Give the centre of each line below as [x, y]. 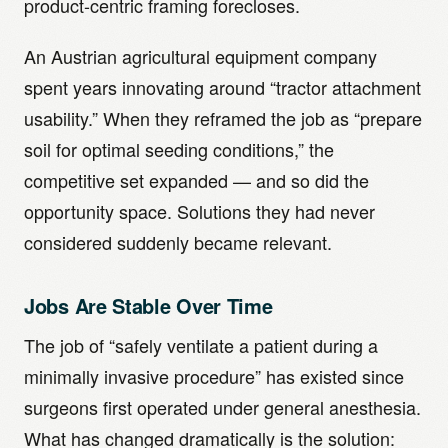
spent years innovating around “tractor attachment [222, 87]
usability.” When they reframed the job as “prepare [223, 118]
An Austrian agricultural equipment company [200, 56]
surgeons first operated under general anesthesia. [222, 407]
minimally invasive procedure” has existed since [214, 376]
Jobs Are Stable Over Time [148, 305]
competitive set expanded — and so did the [196, 180]
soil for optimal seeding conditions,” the [179, 149]
